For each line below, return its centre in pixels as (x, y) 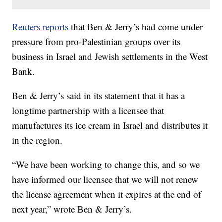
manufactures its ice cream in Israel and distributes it (110, 125)
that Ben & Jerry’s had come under (136, 27)
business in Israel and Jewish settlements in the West (110, 56)
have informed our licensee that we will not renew (105, 179)
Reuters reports (40, 27)
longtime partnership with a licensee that (88, 111)
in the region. (37, 140)
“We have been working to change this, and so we (106, 165)
